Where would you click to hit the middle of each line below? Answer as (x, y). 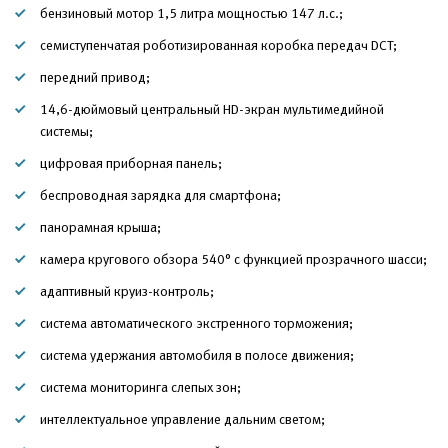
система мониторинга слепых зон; (140, 387)
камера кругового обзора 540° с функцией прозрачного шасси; (233, 259)
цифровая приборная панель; (131, 163)
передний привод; (95, 77)
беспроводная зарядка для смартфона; (160, 195)
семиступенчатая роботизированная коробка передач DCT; (218, 45)
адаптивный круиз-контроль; (127, 291)
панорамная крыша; (100, 227)
